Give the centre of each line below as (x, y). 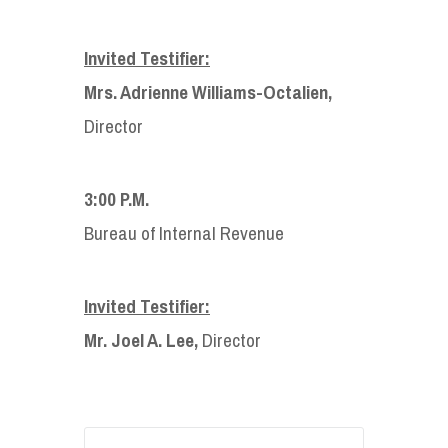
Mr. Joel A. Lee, (143, 339)
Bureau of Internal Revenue (184, 232)
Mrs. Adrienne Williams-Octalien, (208, 91)
